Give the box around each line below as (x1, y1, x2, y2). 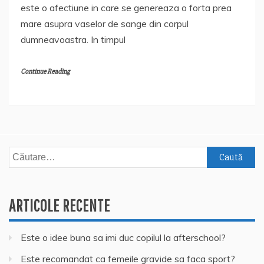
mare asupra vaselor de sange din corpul (21, 18, 189, 30)
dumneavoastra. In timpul (21, 34, 126, 46)
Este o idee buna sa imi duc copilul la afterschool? (21, 232, 226, 244)
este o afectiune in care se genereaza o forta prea (21, 2, 232, 14)
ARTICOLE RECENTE (9, 196, 110, 216)
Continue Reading (21, 67, 70, 77)
